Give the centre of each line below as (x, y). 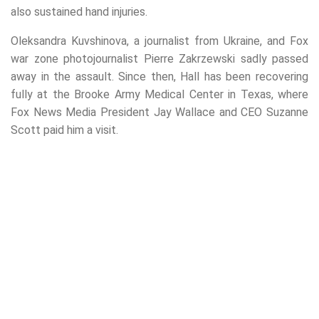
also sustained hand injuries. (79, 11)
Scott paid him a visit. (64, 130)
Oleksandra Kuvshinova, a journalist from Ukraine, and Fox (159, 41)
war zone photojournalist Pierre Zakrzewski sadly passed (159, 58)
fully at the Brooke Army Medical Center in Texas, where (159, 94)
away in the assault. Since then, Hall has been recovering (159, 76)
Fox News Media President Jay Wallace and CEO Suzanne (159, 112)
